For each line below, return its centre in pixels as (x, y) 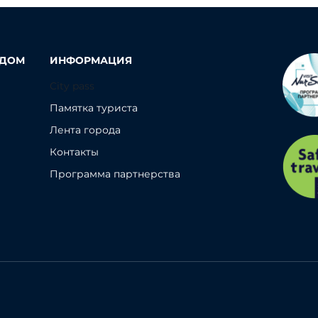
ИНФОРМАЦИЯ (91, 60)
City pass (72, 86)
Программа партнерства (115, 174)
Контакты (74, 152)
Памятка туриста (94, 108)
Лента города (85, 130)
